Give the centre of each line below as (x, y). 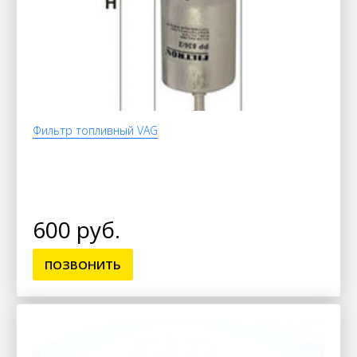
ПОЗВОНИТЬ (83, 264)
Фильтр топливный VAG (95, 130)
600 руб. (76, 229)
